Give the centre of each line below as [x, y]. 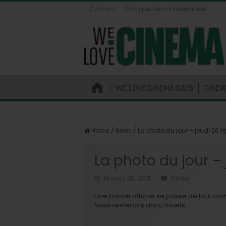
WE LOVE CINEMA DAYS [155, 88]
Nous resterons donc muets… [142, 205]
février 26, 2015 [128, 178]
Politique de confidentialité [166, 9]
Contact [102, 9]
